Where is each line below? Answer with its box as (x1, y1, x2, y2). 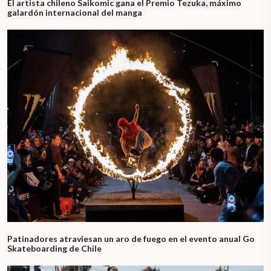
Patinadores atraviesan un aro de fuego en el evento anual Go (7, 233, 255, 244)
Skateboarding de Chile (7, 243, 102, 253)
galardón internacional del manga (7, 7, 142, 18)
